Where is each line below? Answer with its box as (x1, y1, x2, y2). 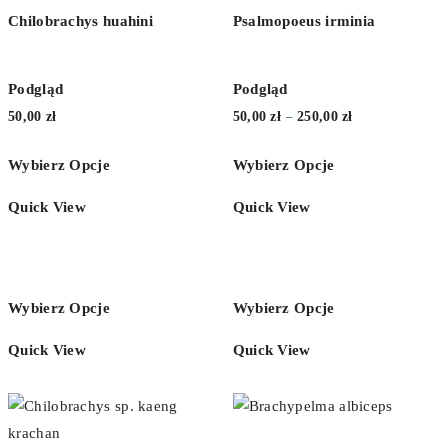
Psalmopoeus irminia (232, 13, 376, 30)
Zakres (353, 107, 392, 122)
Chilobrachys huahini (8, 13, 153, 30)
